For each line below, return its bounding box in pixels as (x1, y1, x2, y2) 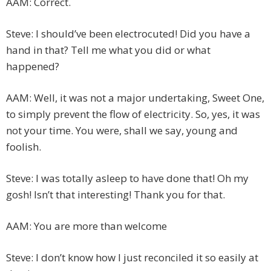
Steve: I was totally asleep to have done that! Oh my (6, 171, 249, 186)
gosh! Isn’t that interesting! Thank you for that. (6, 188, 225, 202)
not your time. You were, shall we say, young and (6, 123, 238, 138)
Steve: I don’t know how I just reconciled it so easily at (6, 250, 258, 265)
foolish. (6, 140, 41, 154)
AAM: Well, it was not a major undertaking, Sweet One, (6, 91, 264, 105)
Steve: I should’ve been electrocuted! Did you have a (6, 27, 250, 41)
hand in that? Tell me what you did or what (6, 43, 211, 57)
